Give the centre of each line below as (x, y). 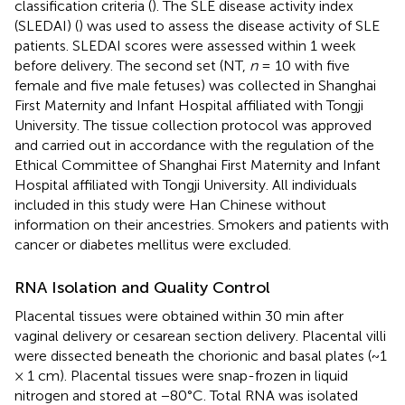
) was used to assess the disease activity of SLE (229, 25)
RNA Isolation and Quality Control (142, 287)
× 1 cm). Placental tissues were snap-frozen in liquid (181, 375)
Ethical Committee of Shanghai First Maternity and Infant (198, 165)
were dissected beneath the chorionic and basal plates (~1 (201, 355)
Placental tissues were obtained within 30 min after (179, 316)
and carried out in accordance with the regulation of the (194, 145)
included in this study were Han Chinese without (170, 204)
